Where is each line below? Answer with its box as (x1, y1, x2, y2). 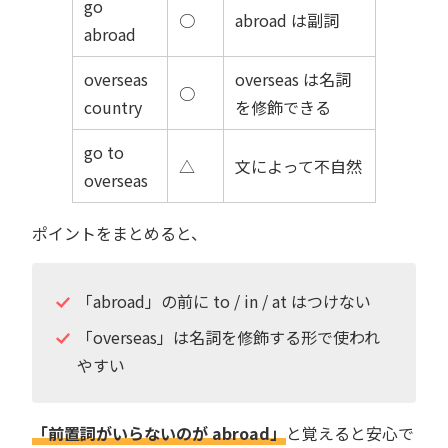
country (84, 94, 143, 119)
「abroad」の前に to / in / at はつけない (76, 288, 371, 313)
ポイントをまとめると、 (32, 220, 207, 245)
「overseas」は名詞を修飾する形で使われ (76, 324, 380, 349)
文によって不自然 (235, 153, 363, 178)
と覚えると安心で (286, 420, 414, 445)
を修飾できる (235, 94, 332, 119)
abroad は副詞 (235, 7, 340, 32)
